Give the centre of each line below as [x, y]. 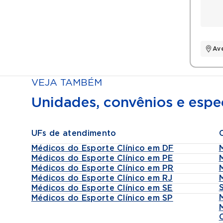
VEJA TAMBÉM [66, 83]
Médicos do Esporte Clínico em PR [102, 168]
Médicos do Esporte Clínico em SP [102, 198]
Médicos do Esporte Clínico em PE [102, 158]
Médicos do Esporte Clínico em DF [102, 148]
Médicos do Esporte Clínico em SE [102, 188]
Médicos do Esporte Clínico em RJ [102, 178]
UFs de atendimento [74, 133]
